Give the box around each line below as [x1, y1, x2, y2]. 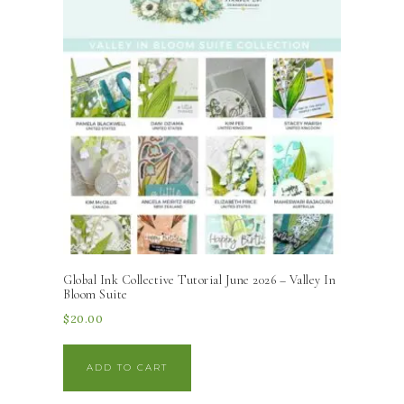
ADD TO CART [87, 361, 168, 373]
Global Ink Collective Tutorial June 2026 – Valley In [63, 271, 335, 288]
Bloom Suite [63, 286, 128, 302]
